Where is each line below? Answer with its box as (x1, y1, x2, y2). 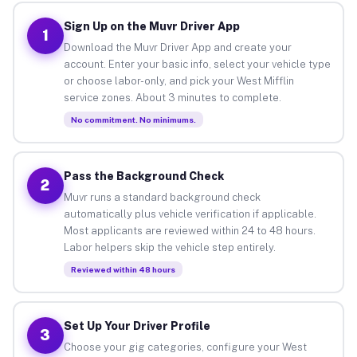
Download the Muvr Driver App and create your (63, 41, 292, 53)
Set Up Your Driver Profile (63, 319, 210, 332)
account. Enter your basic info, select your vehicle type (63, 57, 331, 70)
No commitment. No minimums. (70, 114, 196, 124)
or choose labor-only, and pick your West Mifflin (63, 74, 294, 87)
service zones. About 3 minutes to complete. (63, 91, 281, 104)
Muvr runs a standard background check (63, 190, 261, 203)
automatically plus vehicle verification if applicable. (63, 207, 316, 220)
